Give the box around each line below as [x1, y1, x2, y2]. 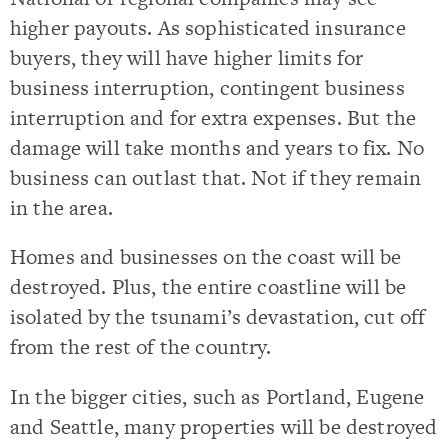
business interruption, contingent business [10, 73, 405, 102]
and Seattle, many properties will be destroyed [10, 411, 438, 441]
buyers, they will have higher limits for [10, 43, 364, 72]
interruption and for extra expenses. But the [10, 103, 417, 132]
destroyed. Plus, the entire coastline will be [10, 272, 407, 302]
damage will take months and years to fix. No [10, 133, 425, 162]
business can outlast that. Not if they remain [10, 163, 422, 192]
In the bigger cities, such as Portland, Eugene [10, 381, 425, 411]
